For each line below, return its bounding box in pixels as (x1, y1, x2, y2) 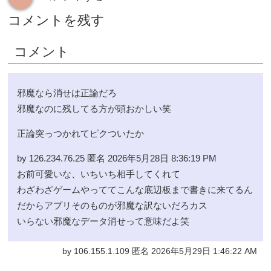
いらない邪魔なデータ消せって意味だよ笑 (17, 215, 190, 226)
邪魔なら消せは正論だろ (17, 87, 117, 98)
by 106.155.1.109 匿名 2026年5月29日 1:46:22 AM (62, 246, 257, 256)
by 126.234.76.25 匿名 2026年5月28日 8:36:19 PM (17, 152, 217, 163)
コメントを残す (8, 12, 105, 28)
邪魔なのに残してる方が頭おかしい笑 (17, 103, 172, 114)
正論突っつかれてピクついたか (17, 128, 145, 139)
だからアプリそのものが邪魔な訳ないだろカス (17, 200, 208, 211)
